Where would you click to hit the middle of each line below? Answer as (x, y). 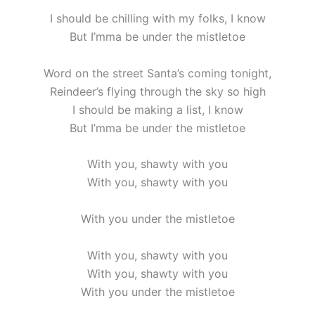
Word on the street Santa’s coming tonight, (157, 73)
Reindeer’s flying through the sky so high (157, 91)
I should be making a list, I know (157, 109)
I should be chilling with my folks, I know (157, 19)
